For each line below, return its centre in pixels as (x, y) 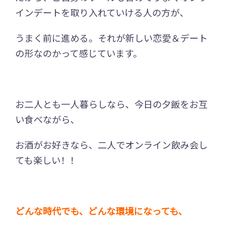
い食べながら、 (47, 119)
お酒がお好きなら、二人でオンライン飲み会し (111, 144)
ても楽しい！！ (47, 160)
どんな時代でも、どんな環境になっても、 (101, 210)
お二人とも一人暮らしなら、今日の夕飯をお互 (111, 104)
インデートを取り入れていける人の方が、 (102, 12)
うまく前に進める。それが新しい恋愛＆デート (111, 37)
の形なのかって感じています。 (79, 53)
